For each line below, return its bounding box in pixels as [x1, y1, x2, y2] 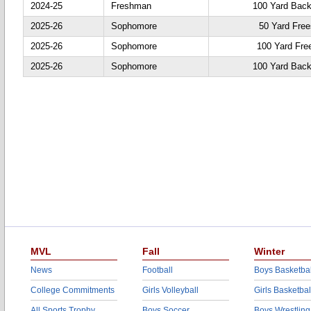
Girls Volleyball [142, 285, 199, 295]
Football [142, 265, 173, 275]
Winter [254, 246, 285, 257]
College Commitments [31, 285, 115, 295]
